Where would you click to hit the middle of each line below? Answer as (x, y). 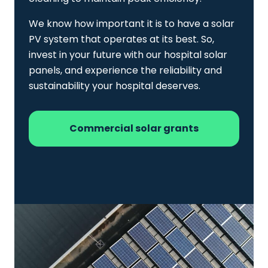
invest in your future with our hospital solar (128, 55)
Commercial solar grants (134, 129)
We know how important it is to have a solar (132, 24)
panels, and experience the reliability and (125, 71)
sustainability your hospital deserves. (115, 86)
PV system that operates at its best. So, (121, 39)
